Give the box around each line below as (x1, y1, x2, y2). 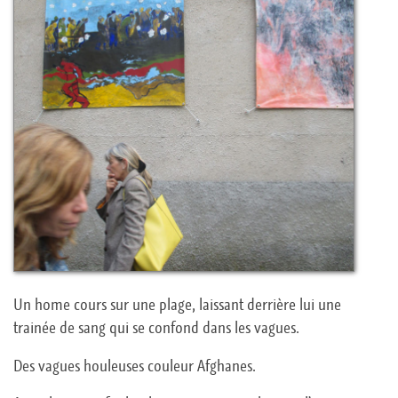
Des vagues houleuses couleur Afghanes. (12, 355, 256, 376)
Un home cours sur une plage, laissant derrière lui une (12, 294, 341, 314)
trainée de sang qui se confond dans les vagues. (12, 317, 299, 338)
